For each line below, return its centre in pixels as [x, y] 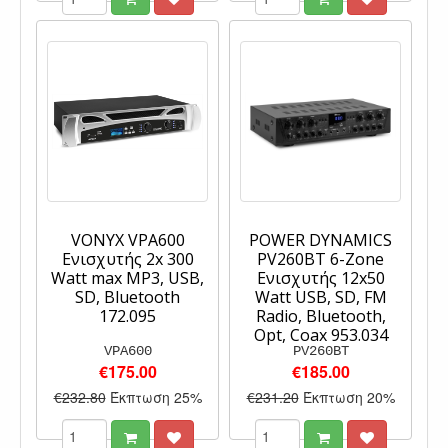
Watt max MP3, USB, [127, 278]
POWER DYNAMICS [320, 240]
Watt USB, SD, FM [320, 297]
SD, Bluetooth [127, 297]
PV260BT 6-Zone [320, 259]
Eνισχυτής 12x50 [320, 278]
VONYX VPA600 [127, 240]
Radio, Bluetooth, [320, 316]
